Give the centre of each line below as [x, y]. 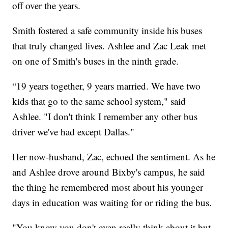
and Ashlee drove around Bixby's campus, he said [109, 172]
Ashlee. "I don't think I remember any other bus [105, 117]
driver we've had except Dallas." [74, 132]
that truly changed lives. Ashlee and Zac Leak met [109, 46]
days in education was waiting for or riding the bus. [112, 203]
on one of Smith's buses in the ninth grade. [96, 61]
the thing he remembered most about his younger [108, 187]
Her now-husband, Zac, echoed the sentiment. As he [114, 157]
